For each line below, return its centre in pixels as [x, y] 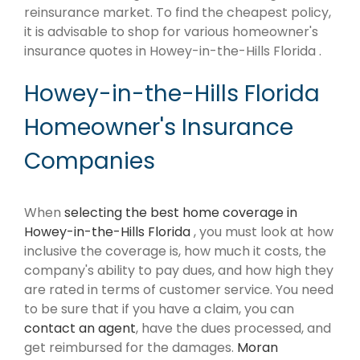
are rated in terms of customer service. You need [179, 290]
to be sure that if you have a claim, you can [159, 309]
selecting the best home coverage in [181, 213]
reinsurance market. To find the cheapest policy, [178, 13]
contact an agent [80, 329]
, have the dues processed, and [233, 329]
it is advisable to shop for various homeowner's [171, 32]
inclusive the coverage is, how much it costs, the [175, 252]
